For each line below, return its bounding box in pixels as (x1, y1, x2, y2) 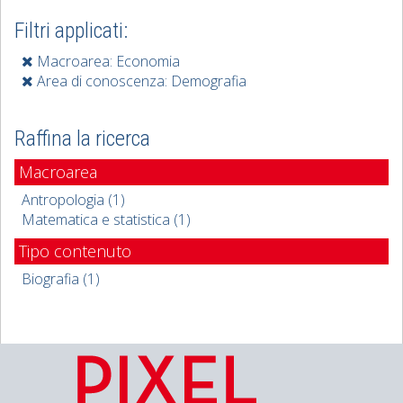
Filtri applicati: (14, 18, 128, 43)
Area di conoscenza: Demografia (33, 71, 246, 91)
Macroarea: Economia (33, 51, 180, 71)
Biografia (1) (22, 269, 100, 289)
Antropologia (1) (22, 190, 125, 210)
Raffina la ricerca (14, 126, 150, 151)
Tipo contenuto (19, 240, 131, 262)
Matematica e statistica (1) (22, 210, 191, 229)
